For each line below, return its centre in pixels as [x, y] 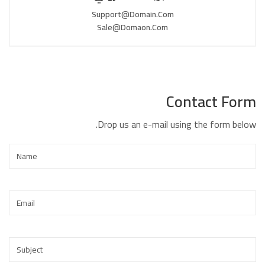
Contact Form [211, 101]
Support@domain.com [132, 14]
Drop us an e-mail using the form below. [177, 124]
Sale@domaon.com [132, 27]
